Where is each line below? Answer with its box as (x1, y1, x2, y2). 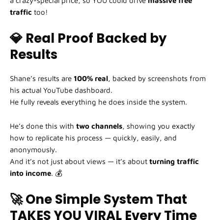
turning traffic (149, 157, 199, 166)
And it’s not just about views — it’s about (10, 157, 149, 166)
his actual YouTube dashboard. (10, 86, 112, 95)
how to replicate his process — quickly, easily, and (10, 134, 177, 142)
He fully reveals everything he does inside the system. (10, 98, 187, 107)
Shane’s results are (10, 74, 74, 83)
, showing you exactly (122, 122, 195, 131)
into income (10, 169, 51, 178)
